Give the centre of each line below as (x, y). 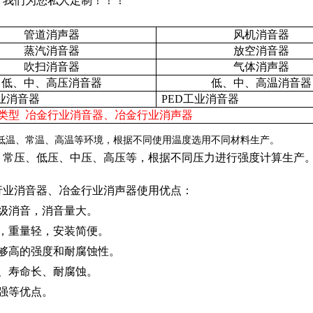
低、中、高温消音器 (261, 83)
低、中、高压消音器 (52, 83)
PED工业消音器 (200, 99)
